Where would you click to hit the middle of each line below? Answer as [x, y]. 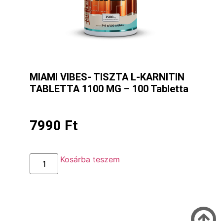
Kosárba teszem [90, 159]
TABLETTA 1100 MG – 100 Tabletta [109, 89]
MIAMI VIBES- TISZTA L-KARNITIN [107, 77]
